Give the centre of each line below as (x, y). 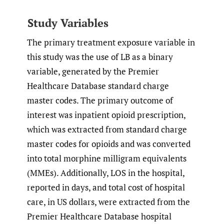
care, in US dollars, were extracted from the (108, 201)
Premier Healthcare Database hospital (99, 216)
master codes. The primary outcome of (100, 100)
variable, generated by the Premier (93, 71)
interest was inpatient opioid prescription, (106, 114)
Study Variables (68, 23)
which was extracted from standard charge (107, 129)
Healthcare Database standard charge (98, 85)
